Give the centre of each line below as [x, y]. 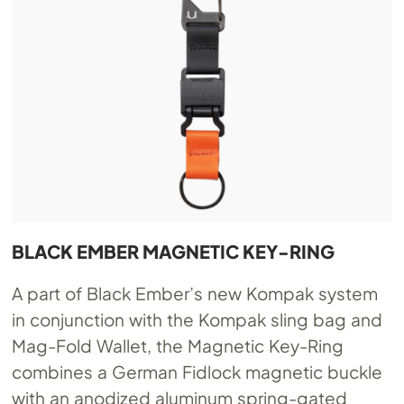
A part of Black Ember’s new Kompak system [195, 293]
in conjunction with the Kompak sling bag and [197, 319]
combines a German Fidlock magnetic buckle [197, 371]
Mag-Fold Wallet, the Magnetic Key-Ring [178, 345]
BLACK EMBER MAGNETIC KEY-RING [174, 251]
